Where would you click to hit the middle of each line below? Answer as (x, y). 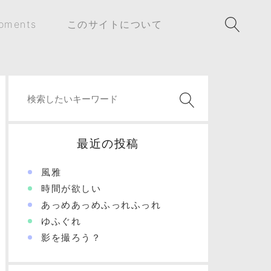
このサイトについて (114, 24)
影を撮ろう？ (71, 237)
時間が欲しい (71, 188)
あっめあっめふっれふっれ (101, 205)
